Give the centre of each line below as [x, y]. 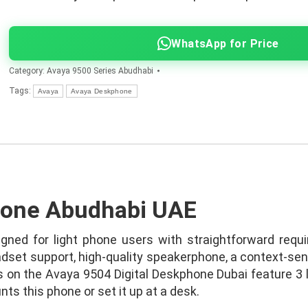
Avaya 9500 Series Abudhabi [100, 71]
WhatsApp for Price [225, 43]
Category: [27, 71]
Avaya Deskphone [102, 91]
